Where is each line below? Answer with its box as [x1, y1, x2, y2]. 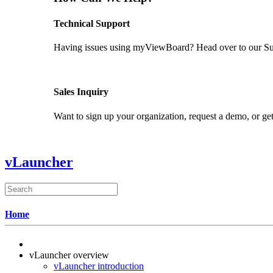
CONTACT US [54, 131, 116, 142]
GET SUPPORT [54, 62, 119, 73]
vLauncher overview [29, 249, 109, 260]
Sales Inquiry [54, 87, 108, 97]
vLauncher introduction [54, 260, 144, 271]
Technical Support [54, 18, 130, 29]
